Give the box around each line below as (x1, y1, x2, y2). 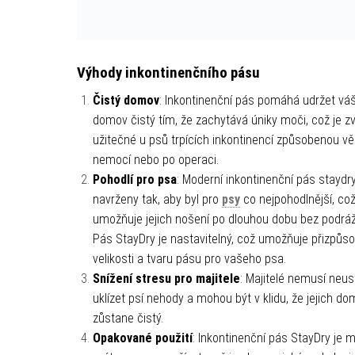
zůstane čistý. (92, 310, 163, 326)
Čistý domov (92, 92, 159, 108)
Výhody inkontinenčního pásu (76, 63, 260, 82)
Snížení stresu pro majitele (92, 270, 240, 286)
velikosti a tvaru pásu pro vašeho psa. (92, 250, 286, 266)
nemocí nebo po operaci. (92, 151, 219, 167)
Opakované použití (92, 330, 193, 345)
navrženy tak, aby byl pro (92, 191, 222, 207)
